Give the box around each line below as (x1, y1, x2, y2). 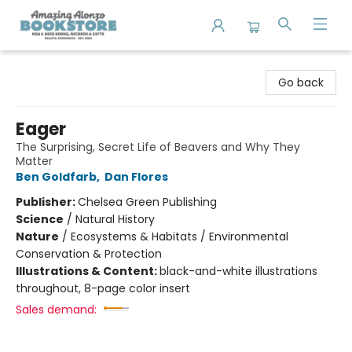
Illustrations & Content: (16, 263, 159, 279)
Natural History (75, 211, 155, 227)
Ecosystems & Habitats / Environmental (71, 229, 288, 244)
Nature (16, 229, 59, 244)
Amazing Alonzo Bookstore (12, 57, 156, 73)
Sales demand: (16, 302, 97, 317)
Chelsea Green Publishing (78, 194, 217, 210)
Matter (16, 153, 53, 169)
